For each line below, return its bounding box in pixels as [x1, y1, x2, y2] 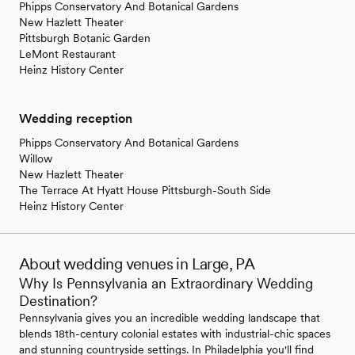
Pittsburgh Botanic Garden [19, 32, 151, 45]
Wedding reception [19, 111, 132, 127]
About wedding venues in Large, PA [19, 254, 255, 274]
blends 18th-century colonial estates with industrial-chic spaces [19, 327, 330, 341]
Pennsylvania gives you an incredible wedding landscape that [19, 311, 320, 325]
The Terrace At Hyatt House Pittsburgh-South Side [19, 184, 271, 197]
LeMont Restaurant [19, 48, 116, 61]
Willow [19, 152, 52, 166]
